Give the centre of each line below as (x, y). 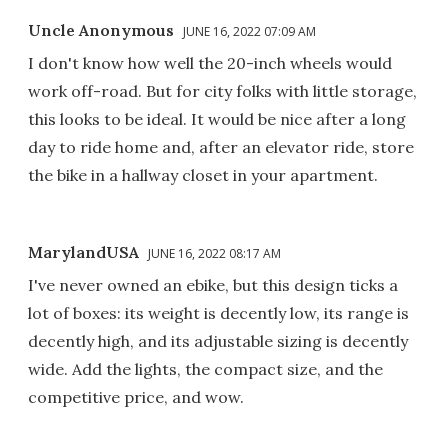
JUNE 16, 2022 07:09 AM (249, 31)
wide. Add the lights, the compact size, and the (205, 368)
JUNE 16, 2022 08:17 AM (214, 253)
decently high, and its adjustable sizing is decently (218, 340)
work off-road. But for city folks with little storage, (222, 90)
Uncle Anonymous (103, 29)
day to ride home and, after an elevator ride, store (221, 146)
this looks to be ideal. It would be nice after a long (217, 118)
